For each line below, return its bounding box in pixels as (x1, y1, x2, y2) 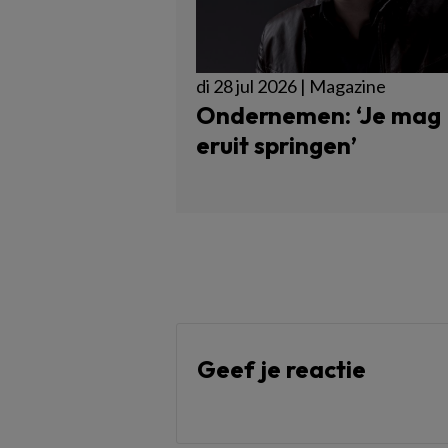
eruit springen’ (196, 129, 357, 160)
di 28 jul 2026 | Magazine (196, 74, 386, 97)
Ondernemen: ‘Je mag (196, 99, 441, 130)
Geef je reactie (197, 353, 366, 384)
